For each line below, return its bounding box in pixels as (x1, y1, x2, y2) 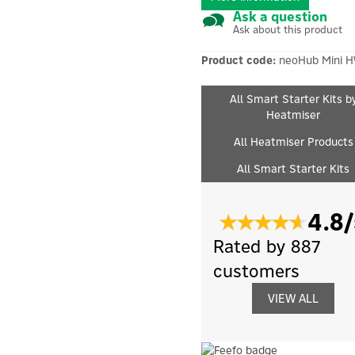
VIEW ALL (268, 290, 319, 306)
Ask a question (233, 7, 327, 25)
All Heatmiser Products (233, 134, 353, 149)
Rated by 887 (213, 234, 321, 258)
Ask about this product (233, 22, 342, 36)
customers (213, 258, 300, 282)
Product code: (201, 52, 279, 67)
